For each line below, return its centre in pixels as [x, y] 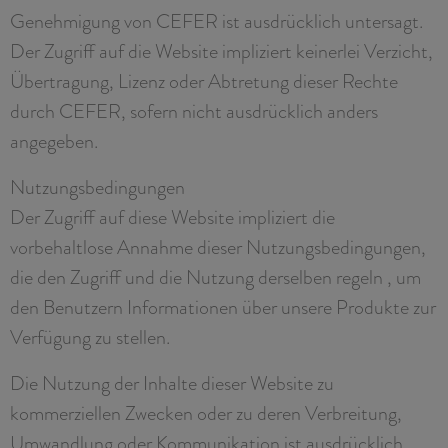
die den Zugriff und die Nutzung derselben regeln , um [215, 276]
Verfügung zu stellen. [90, 336]
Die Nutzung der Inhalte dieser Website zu [172, 382]
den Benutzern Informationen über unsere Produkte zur [223, 306]
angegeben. [54, 140]
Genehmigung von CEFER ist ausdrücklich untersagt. [216, 20]
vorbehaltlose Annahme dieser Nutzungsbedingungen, [218, 246]
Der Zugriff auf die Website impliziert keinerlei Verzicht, [221, 50]
